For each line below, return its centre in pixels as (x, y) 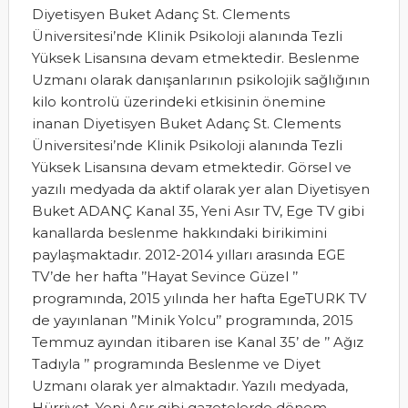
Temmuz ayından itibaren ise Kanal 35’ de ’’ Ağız (197, 342)
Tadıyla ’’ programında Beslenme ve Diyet (176, 364)
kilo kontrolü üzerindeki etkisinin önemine (178, 102)
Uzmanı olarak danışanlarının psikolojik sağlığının (200, 80)
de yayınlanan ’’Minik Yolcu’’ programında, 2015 (192, 320)
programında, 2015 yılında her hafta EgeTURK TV (199, 298)
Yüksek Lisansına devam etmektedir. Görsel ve (191, 167)
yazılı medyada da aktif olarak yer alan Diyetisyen (200, 189)
